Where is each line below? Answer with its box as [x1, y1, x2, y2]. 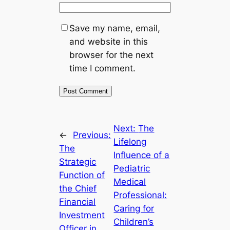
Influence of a [113, 150, 170, 161]
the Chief [59, 183, 97, 194]
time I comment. [69, 63, 136, 74]
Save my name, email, [69, 23, 161, 34]
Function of [59, 170, 105, 181]
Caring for [113, 203, 155, 214]
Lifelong [113, 137, 147, 147]
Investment [59, 210, 105, 221]
